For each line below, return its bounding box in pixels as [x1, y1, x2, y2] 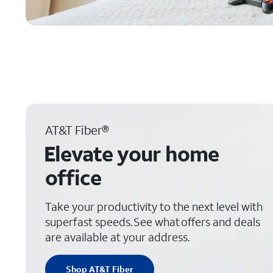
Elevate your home [44, 140, 219, 167]
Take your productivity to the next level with [45, 199, 263, 214]
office [45, 164, 101, 191]
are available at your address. [45, 230, 190, 244]
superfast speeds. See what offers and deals [45, 214, 260, 229]
